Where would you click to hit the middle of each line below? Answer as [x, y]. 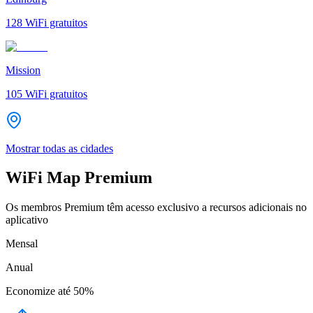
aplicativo [27, 220]
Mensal [22, 244]
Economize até [38, 291]
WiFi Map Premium [79, 178]
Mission [23, 70]
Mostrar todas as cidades [59, 148]
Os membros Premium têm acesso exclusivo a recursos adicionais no [156, 208]
